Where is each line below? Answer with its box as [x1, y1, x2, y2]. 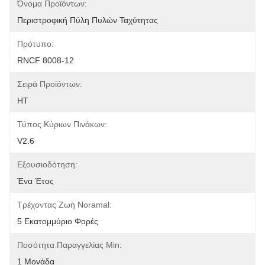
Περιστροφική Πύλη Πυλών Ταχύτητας [17, 15, 158, 25]
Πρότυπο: [17, 39, 54, 49]
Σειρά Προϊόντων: [17, 79, 82, 89]
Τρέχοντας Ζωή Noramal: [17, 200, 112, 209]
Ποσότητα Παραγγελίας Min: [17, 240, 122, 250]
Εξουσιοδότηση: [17, 160, 77, 169]
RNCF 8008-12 [17, 56, 74, 65]
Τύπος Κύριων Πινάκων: [17, 119, 107, 129]
